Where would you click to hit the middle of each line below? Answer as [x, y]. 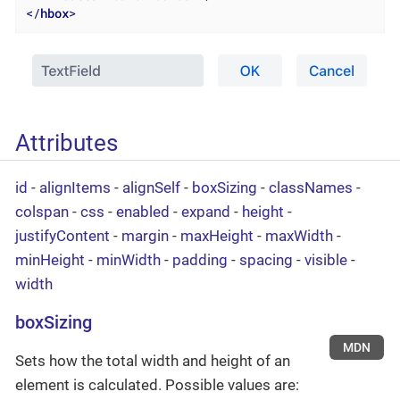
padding [200, 260]
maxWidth [299, 236]
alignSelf [151, 187]
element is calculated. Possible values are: [157, 385]
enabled [143, 212]
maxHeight [217, 236]
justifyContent [62, 236]
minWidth [129, 260]
